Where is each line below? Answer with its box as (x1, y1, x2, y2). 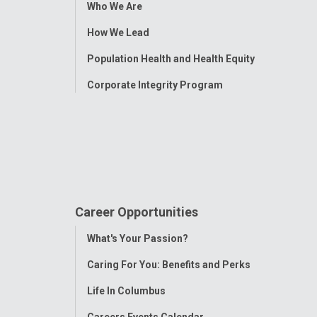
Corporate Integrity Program (86, 79, 223, 91)
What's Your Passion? (86, 232, 188, 244)
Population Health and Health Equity (86, 52, 255, 64)
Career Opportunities (74, 204, 198, 219)
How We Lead (86, 26, 149, 38)
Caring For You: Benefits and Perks (86, 258, 250, 270)
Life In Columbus (86, 284, 166, 296)
